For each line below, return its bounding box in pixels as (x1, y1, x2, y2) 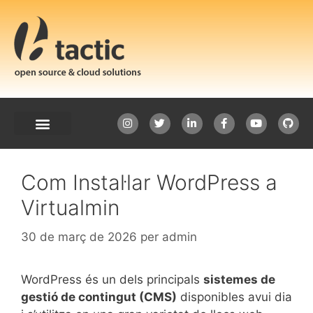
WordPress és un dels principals (21, 272, 203, 286)
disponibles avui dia (177, 289, 292, 304)
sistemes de (203, 272, 275, 286)
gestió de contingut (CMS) (21, 289, 177, 304)
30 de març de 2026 (21, 229, 137, 244)
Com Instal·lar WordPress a (21, 170, 277, 195)
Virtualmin (21, 195, 119, 220)
